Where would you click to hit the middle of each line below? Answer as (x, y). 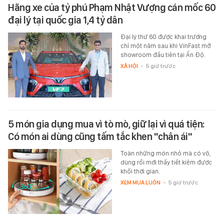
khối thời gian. (140, 171)
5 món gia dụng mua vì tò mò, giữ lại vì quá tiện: (106, 124)
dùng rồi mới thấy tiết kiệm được (166, 162)
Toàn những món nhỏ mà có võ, (165, 153)
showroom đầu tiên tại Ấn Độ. (163, 54)
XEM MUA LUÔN (140, 182)
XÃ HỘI (129, 66)
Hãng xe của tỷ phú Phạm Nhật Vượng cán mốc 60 (112, 7)
